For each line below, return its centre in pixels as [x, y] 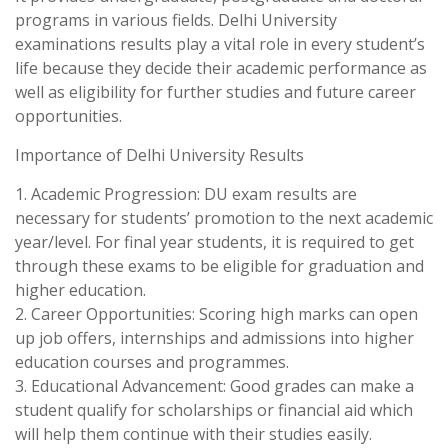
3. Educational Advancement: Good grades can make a [214, 386]
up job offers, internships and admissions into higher [214, 338]
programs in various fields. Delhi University [176, 20]
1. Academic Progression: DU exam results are [186, 194]
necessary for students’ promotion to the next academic [224, 218]
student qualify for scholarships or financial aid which [214, 410]
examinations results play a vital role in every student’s [220, 44]
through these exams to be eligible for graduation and [219, 266]
